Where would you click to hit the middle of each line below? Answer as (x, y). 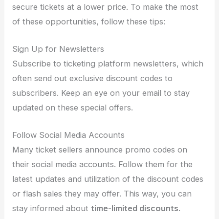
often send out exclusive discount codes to (93, 78)
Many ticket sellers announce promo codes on (100, 150)
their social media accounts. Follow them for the (103, 164)
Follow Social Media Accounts (69, 135)
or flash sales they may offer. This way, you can (102, 194)
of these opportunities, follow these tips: (89, 21)
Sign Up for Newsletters (58, 49)
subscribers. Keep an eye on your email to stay (101, 93)
